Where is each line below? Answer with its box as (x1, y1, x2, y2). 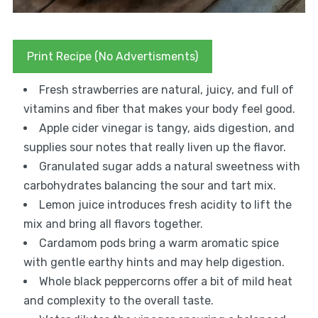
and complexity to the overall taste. (23, 294, 214, 308)
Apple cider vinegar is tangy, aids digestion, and (38, 121, 295, 136)
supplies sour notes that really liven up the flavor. (23, 141, 286, 155)
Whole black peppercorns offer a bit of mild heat (38, 275, 292, 289)
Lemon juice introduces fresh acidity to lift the (38, 198, 292, 212)
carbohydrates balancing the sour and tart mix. (23, 179, 276, 193)
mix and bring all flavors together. (23, 217, 203, 231)
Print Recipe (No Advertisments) (26, 50, 198, 64)
